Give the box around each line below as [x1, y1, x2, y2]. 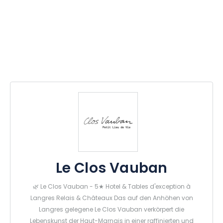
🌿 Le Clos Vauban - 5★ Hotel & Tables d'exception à [32, 182, 191, 193]
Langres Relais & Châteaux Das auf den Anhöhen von [30, 194, 193, 204]
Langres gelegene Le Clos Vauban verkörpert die [39, 205, 184, 216]
